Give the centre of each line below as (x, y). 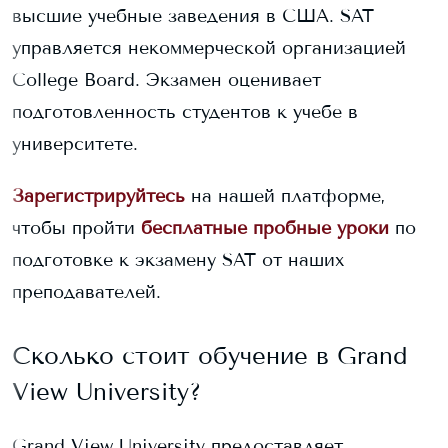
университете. (75, 144)
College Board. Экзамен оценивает (166, 80)
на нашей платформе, (288, 196)
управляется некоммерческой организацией (209, 48)
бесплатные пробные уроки (265, 228)
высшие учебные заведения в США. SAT (193, 16)
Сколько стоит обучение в (174, 355)
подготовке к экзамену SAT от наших (178, 260)
